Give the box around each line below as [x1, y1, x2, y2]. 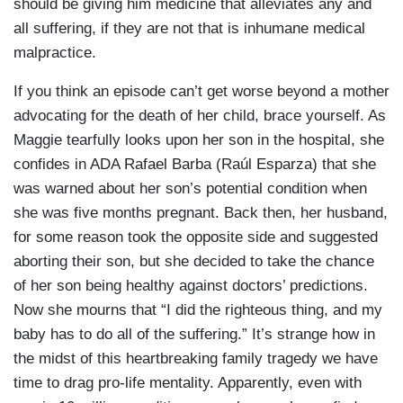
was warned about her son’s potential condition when [13, 179, 367, 197]
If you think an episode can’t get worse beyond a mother [13, 82, 390, 100]
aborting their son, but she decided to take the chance [13, 252, 374, 270]
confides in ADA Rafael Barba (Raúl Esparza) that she [13, 155, 376, 173]
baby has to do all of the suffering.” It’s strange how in [13, 325, 375, 343]
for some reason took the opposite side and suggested [13, 228, 378, 246]
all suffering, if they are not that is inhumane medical [13, 19, 365, 37]
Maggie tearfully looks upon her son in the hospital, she [13, 130, 384, 148]
